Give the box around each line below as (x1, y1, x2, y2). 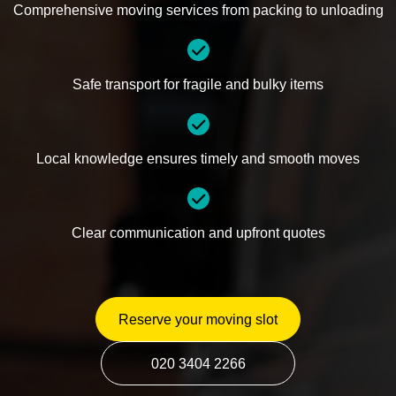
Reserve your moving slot (118, 312, 278, 327)
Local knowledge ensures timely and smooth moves (36, 151, 360, 166)
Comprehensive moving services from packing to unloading (12, 3, 384, 18)
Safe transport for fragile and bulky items (72, 77, 324, 92)
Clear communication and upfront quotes (71, 225, 325, 240)
